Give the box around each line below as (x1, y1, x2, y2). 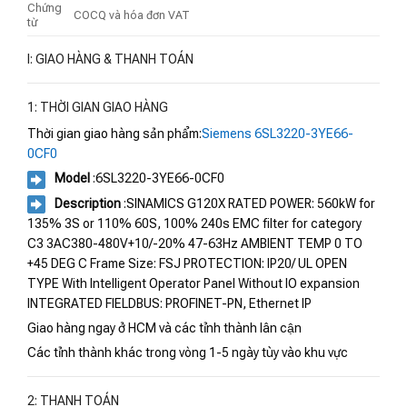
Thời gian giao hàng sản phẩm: (27, 126, 202, 142)
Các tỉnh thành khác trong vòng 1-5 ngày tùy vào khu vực (27, 345, 348, 361)
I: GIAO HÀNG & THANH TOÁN (27, 52, 194, 67)
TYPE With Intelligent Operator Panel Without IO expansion (27, 276, 360, 292)
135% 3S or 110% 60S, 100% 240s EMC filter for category (27, 216, 362, 232)
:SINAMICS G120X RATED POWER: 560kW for (121, 195, 375, 211)
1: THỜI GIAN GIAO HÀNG (27, 100, 168, 115)
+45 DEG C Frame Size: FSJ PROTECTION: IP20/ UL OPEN (27, 256, 347, 272)
